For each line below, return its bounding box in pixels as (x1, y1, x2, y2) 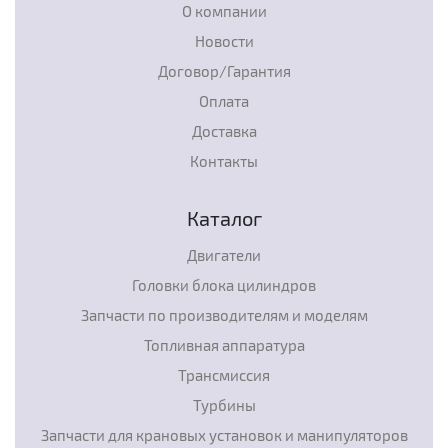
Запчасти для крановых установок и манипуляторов (40, 426, 408, 444)
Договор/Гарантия (157, 62, 291, 80)
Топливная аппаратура (143, 336, 305, 354)
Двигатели (187, 246, 261, 264)
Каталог (186, 206, 262, 230)
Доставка (191, 122, 257, 140)
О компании (181, 2, 267, 20)
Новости (194, 32, 254, 50)
